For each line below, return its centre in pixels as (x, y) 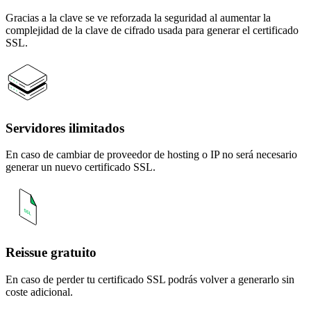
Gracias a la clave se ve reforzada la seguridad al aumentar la (138, 17)
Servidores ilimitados (65, 128)
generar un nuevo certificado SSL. (81, 167)
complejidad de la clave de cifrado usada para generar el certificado (152, 30)
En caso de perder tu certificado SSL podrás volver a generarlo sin (150, 279)
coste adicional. (39, 292)
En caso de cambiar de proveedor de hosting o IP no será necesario (151, 155)
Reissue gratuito (51, 253)
